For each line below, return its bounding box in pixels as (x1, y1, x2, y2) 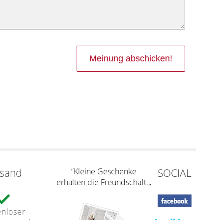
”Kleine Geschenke (71, 165, 137, 177)
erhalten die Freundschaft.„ (56, 176, 151, 188)
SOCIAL (157, 165, 192, 180)
